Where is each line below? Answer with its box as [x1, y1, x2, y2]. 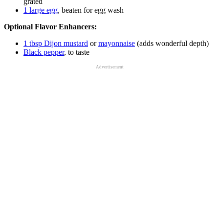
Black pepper [23, 47, 64, 56]
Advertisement [95, 64, 124, 69]
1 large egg [23, 5, 58, 14]
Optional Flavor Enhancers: [4, 22, 97, 31]
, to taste [64, 47, 89, 56]
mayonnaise [98, 39, 135, 47]
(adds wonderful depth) [135, 39, 209, 47]
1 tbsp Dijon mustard [23, 39, 88, 47]
